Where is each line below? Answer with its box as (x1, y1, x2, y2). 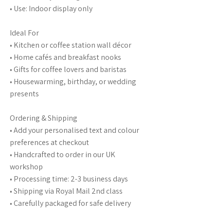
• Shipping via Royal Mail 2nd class (10, 186, 123, 196)
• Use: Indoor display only (10, 3, 92, 14)
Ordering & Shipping (10, 113, 77, 123)
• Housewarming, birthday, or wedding (10, 76, 136, 87)
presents (10, 89, 39, 99)
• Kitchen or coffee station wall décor (10, 40, 131, 50)
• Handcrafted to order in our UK (10, 149, 115, 160)
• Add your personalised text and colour (10, 125, 139, 135)
